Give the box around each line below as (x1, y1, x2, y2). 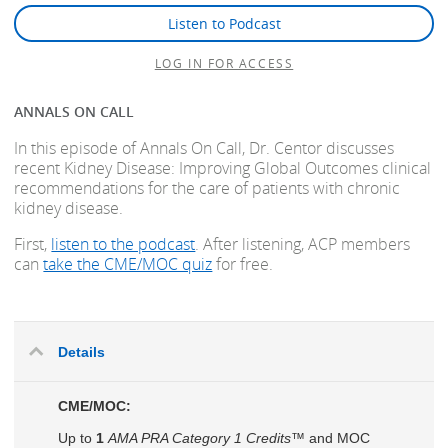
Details (57, 343, 105, 360)
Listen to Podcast (167, 13, 281, 33)
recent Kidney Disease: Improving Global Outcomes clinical (14, 156, 432, 179)
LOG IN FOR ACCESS (154, 54, 294, 71)
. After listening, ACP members (195, 232, 411, 255)
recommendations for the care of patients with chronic (14, 176, 401, 199)
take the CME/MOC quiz (43, 252, 213, 275)
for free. (212, 252, 274, 275)
